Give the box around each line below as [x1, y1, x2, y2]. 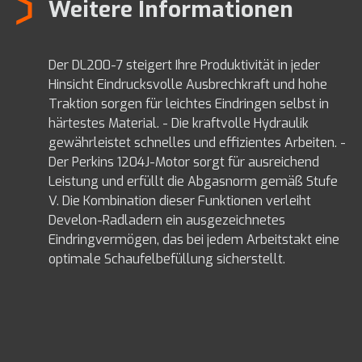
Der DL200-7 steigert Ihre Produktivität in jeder [48, 56, 320, 74]
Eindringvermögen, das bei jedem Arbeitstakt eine [48, 230, 339, 248]
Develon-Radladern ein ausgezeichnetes [48, 211, 285, 229]
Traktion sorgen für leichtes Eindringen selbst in [48, 95, 329, 112]
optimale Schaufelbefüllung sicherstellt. [48, 250, 285, 267]
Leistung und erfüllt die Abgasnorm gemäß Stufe [48, 172, 338, 190]
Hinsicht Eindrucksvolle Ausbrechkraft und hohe [48, 75, 327, 93]
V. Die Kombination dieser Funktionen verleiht [48, 192, 311, 209]
